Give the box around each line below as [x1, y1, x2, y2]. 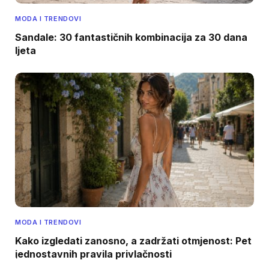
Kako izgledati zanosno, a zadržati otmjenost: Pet [15, 234, 252, 247]
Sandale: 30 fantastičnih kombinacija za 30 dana [15, 31, 247, 43]
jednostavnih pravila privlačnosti [15, 247, 172, 260]
